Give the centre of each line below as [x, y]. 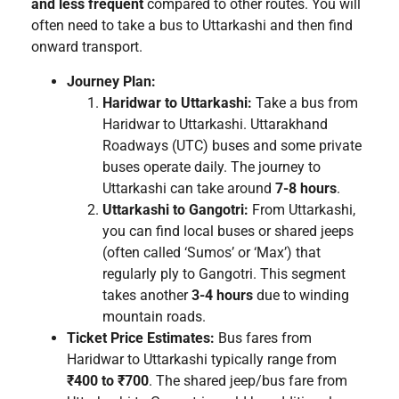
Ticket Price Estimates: [141, 338]
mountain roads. [154, 316]
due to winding [301, 295]
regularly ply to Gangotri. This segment [224, 273]
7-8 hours [306, 188]
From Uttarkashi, [302, 209]
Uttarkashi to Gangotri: [175, 209]
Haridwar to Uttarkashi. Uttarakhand [215, 124]
